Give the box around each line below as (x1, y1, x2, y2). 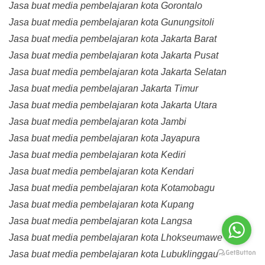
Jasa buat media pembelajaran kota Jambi (9, 117, 186, 127)
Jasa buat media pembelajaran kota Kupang (9, 199, 194, 210)
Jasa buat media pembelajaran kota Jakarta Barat (9, 34, 216, 44)
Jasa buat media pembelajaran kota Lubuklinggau (9, 249, 218, 260)
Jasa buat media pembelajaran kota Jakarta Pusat (9, 50, 218, 61)
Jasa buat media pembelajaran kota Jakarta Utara (9, 100, 217, 111)
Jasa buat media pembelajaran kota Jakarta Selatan (9, 67, 227, 77)
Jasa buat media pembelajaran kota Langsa (9, 216, 192, 227)
